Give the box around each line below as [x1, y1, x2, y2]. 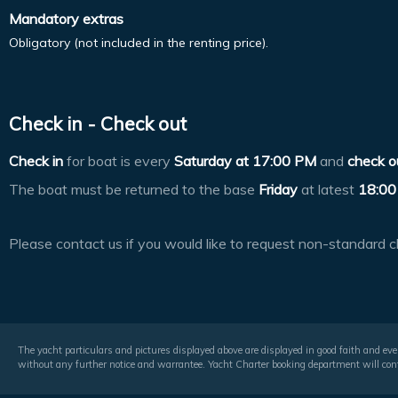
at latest [298, 180, 358, 199]
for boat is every [63, 152, 174, 171]
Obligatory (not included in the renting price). [9, 35, 268, 52]
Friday [259, 180, 298, 199]
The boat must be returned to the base [9, 180, 259, 199]
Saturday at [174, 152, 249, 171]
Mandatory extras [9, 10, 123, 28]
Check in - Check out [9, 111, 187, 135]
